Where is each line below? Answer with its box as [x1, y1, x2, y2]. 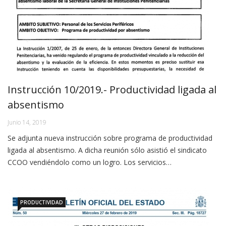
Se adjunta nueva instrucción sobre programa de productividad [8, 133, 212, 143]
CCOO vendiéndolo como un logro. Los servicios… [8, 157, 172, 167]
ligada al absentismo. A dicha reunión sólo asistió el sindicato [8, 145, 207, 155]
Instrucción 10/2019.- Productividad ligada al [8, 83, 216, 97]
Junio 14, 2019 [8, 118, 46, 127]
